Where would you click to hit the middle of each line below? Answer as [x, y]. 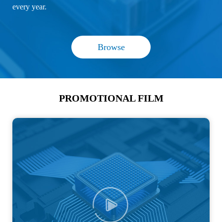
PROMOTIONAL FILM [111, 98]
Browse [111, 47]
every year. [29, 7]
